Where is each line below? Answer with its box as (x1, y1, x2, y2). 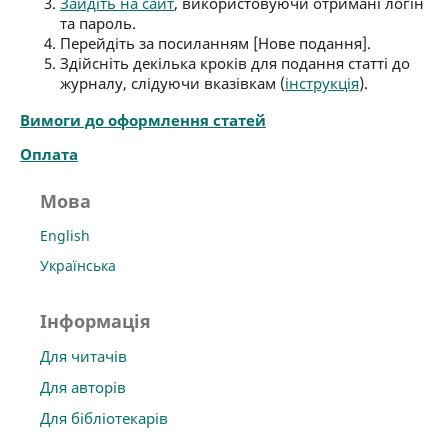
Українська (39, 256, 116, 276)
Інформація (39, 309, 151, 334)
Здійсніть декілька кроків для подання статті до (59, 53, 410, 74)
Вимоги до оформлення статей (19, 110, 266, 131)
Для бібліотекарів (39, 408, 168, 429)
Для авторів (39, 377, 126, 398)
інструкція (284, 73, 359, 94)
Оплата (19, 144, 78, 165)
